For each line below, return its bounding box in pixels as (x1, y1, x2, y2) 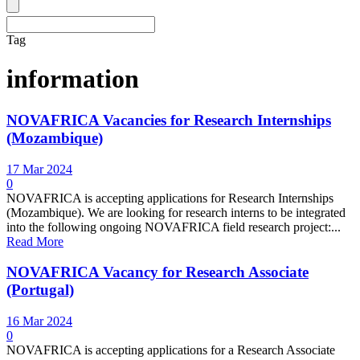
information (6, 64, 139, 94)
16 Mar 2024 (6, 314, 72, 329)
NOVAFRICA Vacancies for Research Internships (6, 111, 331, 129)
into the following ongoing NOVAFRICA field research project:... (6, 219, 341, 234)
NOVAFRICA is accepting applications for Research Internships (6, 190, 333, 205)
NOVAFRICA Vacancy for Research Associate (6, 264, 309, 281)
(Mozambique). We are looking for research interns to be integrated (6, 205, 346, 219)
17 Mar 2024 (6, 162, 72, 176)
